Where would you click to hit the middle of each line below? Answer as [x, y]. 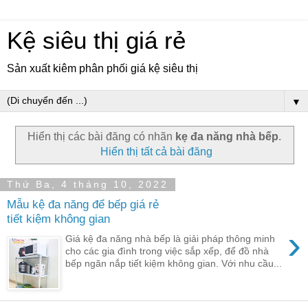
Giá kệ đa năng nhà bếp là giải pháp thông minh [170, 238]
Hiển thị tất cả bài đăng [156, 151]
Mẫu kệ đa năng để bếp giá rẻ [83, 205]
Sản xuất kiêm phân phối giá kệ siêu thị [102, 68]
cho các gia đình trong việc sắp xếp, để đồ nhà [167, 251]
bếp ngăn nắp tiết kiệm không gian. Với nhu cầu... [174, 263]
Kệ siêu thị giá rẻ [96, 41]
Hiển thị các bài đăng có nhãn [101, 136]
